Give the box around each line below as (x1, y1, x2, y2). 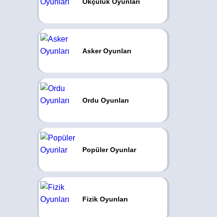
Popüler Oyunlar (82, 146, 136, 154)
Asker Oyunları (82, 47, 131, 55)
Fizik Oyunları (82, 195, 128, 203)
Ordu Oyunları (82, 96, 129, 104)
